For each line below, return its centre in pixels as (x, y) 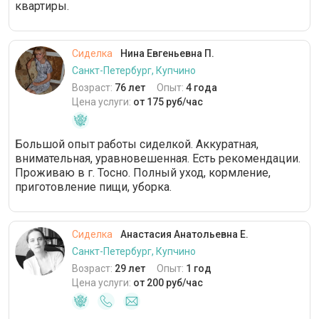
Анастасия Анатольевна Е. (183, 234)
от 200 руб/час (168, 283)
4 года (202, 88)
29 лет (130, 268)
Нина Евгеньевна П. (166, 53)
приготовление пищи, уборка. (93, 187)
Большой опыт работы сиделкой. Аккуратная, (137, 144)
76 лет (130, 88)
